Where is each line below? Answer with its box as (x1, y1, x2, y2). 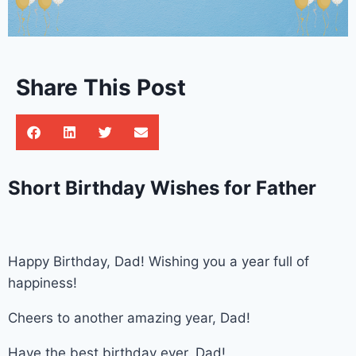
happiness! (8, 274, 77, 291)
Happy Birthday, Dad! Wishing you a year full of (8, 253, 309, 269)
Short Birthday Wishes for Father (8, 176, 321, 199)
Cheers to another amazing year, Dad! (8, 309, 250, 326)
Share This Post (16, 73, 186, 101)
